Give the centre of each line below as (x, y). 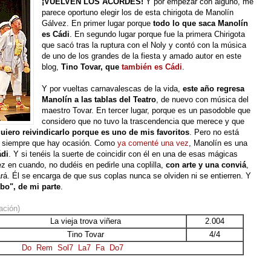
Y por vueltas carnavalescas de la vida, (113, 88)
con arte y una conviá (206, 165)
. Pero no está (214, 132)
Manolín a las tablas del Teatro (99, 99)
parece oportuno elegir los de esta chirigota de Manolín (138, 12)
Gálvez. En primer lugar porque (98, 23)
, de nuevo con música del (203, 99)
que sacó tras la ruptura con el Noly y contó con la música (144, 45)
